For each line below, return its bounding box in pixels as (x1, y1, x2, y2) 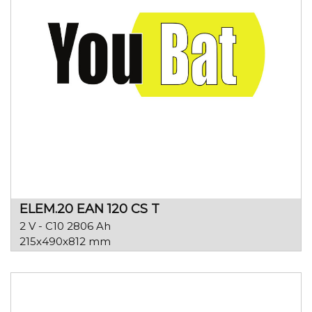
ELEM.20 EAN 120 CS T (19, 201, 159, 217)
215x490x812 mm (19, 235, 111, 249)
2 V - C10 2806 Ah (19, 219, 111, 233)
